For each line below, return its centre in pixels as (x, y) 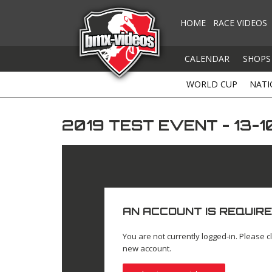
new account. (147, 249)
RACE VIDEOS (240, 23)
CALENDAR (207, 59)
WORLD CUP (212, 84)
